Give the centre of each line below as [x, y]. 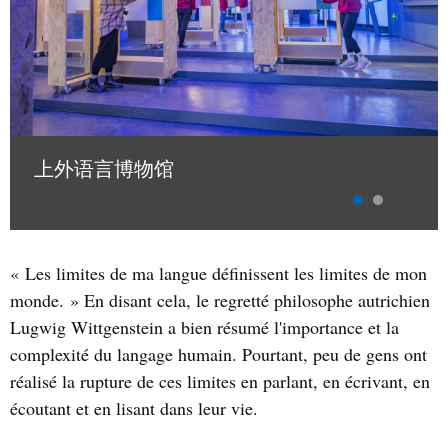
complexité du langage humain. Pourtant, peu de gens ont [218, 354]
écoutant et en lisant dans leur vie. [134, 408]
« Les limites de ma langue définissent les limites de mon [218, 273]
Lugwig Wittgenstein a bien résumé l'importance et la [204, 327]
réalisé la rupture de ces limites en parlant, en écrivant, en [220, 381]
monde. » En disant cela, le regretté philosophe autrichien [220, 300]
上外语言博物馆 [104, 169]
